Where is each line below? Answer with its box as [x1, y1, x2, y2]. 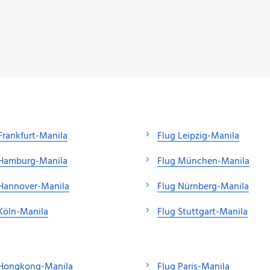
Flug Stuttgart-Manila [157, 204, 248, 220]
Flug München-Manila [157, 153, 250, 169]
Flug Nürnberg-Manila [157, 178, 249, 195]
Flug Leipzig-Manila [157, 128, 239, 144]
